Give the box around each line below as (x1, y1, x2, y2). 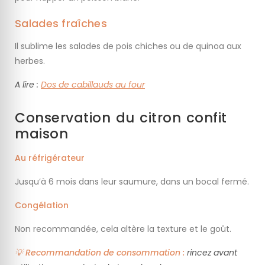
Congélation (15, 199, 69, 211)
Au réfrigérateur (15, 151, 85, 164)
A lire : (15, 78, 41, 91)
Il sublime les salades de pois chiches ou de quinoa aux (15, 40, 241, 52)
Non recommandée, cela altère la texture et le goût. (15, 222, 231, 235)
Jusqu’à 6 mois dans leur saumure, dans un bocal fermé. (15, 175, 249, 188)
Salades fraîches (15, 15, 107, 31)
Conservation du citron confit (15, 108, 227, 127)
